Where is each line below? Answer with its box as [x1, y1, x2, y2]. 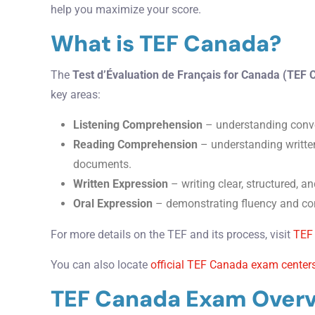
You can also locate [51, 257, 150, 271]
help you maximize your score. [51, 3, 201, 17]
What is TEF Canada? [51, 29, 281, 59]
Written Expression [73, 176, 168, 191]
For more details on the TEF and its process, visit [51, 227, 293, 241]
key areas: [51, 87, 101, 101]
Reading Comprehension [73, 137, 198, 151]
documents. [73, 157, 131, 171]
